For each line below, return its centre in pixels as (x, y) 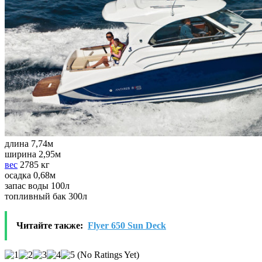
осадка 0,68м (30, 175)
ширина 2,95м (33, 154)
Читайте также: (50, 225)
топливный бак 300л (46, 196)
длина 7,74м (29, 143)
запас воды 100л (37, 185)
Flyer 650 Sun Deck (127, 225)
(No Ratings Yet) (107, 254)
